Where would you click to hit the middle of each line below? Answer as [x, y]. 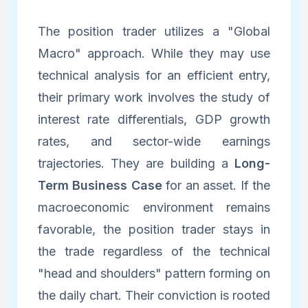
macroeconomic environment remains [154, 207]
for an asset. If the [216, 185]
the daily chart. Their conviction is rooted [154, 295]
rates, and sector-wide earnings [154, 141]
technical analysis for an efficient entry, [154, 75]
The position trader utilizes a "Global [154, 31]
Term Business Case [100, 185]
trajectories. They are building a [136, 163]
